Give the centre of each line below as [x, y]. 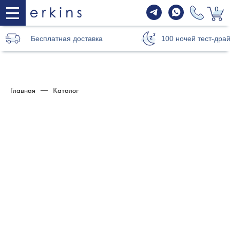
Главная [23, 90]
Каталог [66, 90]
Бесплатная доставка [67, 38]
